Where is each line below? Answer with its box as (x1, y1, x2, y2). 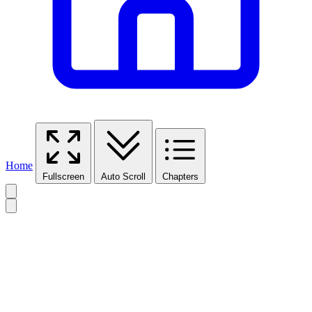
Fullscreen (42, 171, 84, 182)
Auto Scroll (101, 171, 146, 182)
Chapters (162, 171, 198, 182)
